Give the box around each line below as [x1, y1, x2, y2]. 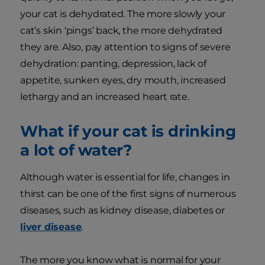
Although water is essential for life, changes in [20, 171, 230, 183]
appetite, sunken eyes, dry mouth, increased [20, 74, 226, 86]
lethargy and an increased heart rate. [20, 91, 189, 102]
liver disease [20, 221, 82, 232]
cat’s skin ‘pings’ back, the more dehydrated [20, 24, 223, 36]
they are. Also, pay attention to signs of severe [20, 41, 231, 53]
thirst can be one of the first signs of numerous [20, 188, 236, 199]
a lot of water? [20, 140, 132, 159]
